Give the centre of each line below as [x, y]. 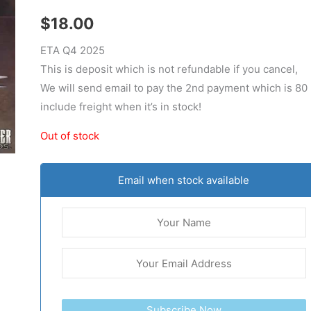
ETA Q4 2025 [72, 50]
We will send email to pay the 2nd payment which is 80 [174, 87]
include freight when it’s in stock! [120, 106]
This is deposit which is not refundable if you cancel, [169, 69]
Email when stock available [184, 180]
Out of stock [69, 135]
